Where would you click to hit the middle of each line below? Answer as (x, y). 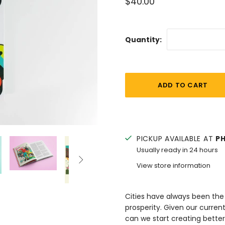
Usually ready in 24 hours (177, 150)
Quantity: (143, 39)
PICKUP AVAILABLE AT (176, 139)
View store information (174, 165)
